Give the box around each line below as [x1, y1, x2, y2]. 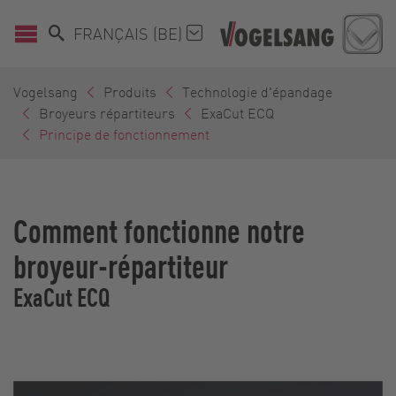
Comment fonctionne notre [13, 208, 305, 251]
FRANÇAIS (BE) [73, 22, 187, 43]
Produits [103, 81, 156, 101]
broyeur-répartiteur [13, 243, 228, 286]
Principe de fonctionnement [39, 124, 209, 143]
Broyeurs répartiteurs [39, 103, 175, 122]
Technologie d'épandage [182, 81, 332, 101]
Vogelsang [13, 81, 78, 101]
